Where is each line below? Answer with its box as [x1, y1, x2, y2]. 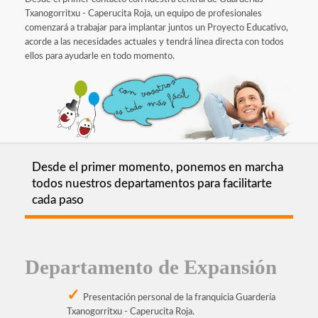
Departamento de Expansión [25, 256, 277, 279]
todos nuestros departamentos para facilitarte [32, 177, 272, 190]
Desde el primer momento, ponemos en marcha [32, 160, 283, 173]
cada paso [32, 193, 84, 206]
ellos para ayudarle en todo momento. [25, 52, 175, 62]
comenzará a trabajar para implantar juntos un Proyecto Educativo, [25, 23, 288, 33]
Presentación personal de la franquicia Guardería [82, 292, 275, 302]
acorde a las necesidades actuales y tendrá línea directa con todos [25, 38, 284, 48]
